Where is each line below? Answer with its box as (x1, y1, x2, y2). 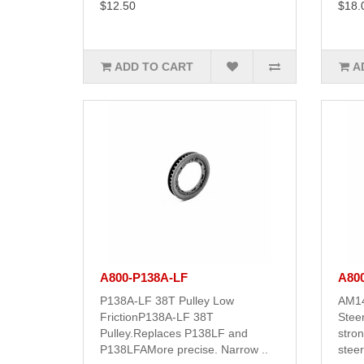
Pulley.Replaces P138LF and (100, 327, 248, 340)
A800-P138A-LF (100, 271, 188, 285)
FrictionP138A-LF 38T (100, 310, 214, 324)
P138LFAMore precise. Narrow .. (100, 343, 268, 357)
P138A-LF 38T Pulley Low (100, 294, 234, 308)
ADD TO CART (115, 60, 194, 74)
